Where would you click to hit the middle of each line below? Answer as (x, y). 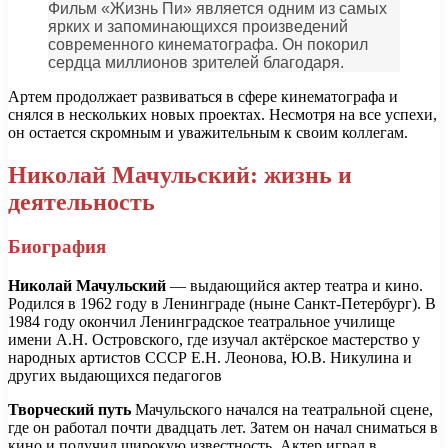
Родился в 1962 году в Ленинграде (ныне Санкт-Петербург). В (222, 303)
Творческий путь (69, 409)
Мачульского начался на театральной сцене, (282, 409)
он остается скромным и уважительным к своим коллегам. (208, 133)
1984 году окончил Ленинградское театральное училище (201, 321)
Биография (57, 246)
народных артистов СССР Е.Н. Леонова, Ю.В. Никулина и (210, 357)
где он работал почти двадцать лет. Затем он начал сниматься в (223, 427)
